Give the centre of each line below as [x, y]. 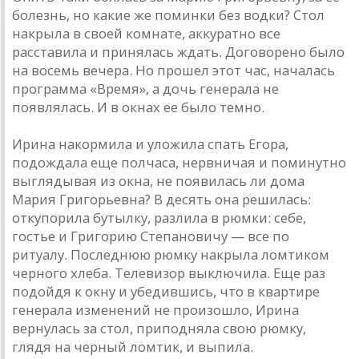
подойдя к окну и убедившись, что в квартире [166, 292]
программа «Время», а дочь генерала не [145, 89]
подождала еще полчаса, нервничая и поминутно [179, 163]
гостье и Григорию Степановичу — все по [151, 236]
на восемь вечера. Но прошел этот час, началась [173, 71]
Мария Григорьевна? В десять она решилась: [161, 200]
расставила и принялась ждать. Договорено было [178, 52]
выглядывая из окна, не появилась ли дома [158, 181]
